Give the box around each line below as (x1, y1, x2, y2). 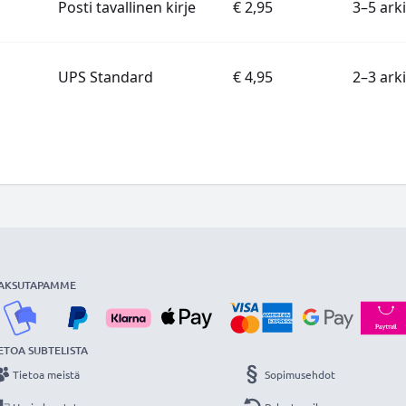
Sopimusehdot (264, 367, 335, 382)
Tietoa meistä (13, 367, 81, 382)
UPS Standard (58, 67, 153, 87)
